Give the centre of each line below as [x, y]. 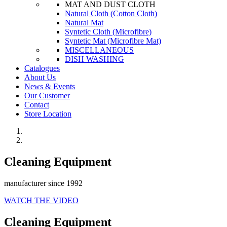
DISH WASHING [94, 59]
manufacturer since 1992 [43, 183]
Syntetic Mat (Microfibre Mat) [113, 41]
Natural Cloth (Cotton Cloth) [111, 13]
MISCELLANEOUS [99, 50]
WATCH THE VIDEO [41, 200]
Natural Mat [84, 23]
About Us [40, 77]
